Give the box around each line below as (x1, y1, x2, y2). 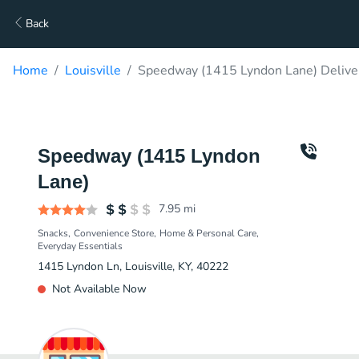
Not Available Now (52, 281, 147, 296)
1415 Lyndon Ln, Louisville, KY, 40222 (38, 259, 228, 274)
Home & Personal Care (159, 227, 256, 240)
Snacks (38, 227, 68, 240)
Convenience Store (74, 227, 154, 240)
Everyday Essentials (38, 240, 123, 252)
